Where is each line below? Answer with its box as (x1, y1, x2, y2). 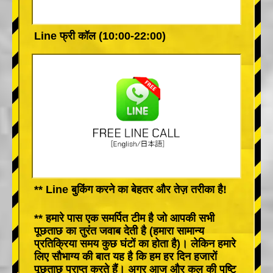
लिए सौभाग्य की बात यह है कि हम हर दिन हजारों (34, 250, 217, 263)
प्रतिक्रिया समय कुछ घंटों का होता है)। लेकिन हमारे (34, 237, 236, 250)
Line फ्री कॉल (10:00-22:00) (34, 29, 166, 42)
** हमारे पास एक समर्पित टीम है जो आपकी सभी (34, 211, 214, 224)
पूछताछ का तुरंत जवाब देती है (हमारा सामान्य (34, 224, 204, 237)
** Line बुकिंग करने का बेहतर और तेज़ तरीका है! (34, 183, 227, 196)
